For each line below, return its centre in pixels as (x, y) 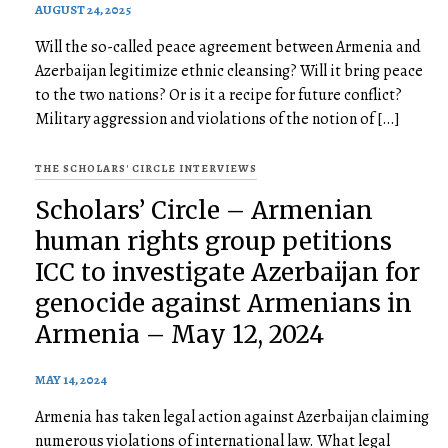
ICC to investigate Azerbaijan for (227, 272)
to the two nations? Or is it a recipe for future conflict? (218, 95)
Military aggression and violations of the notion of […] (217, 119)
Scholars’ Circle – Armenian (204, 210)
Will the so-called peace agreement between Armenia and (228, 47)
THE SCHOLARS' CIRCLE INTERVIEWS (146, 168)
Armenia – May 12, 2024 (179, 334)
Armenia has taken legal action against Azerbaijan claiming (232, 417)
